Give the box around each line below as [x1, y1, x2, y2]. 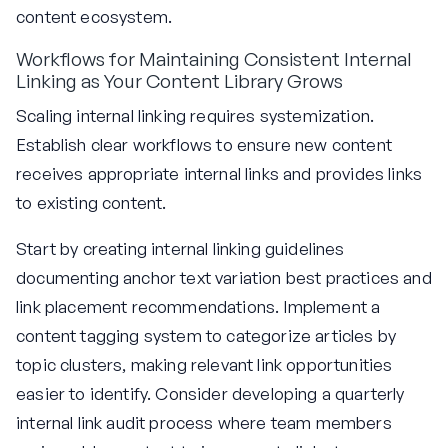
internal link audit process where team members [16, 412, 392, 434]
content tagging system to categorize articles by [16, 325, 397, 347]
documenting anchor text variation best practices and [16, 267, 432, 289]
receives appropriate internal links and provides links [16, 163, 423, 185]
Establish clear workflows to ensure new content [16, 134, 392, 156]
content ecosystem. [16, 5, 173, 27]
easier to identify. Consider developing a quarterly [16, 383, 405, 405]
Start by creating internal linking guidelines [16, 238, 345, 260]
